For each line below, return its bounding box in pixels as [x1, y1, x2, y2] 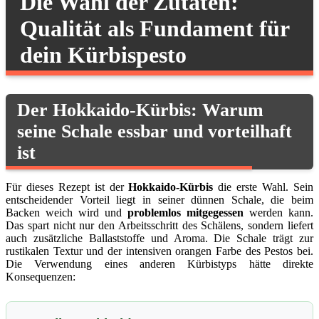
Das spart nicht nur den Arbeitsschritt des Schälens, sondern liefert [6, 219, 313, 232]
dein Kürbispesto [20, 42, 187, 68]
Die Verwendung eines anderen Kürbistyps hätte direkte [6, 258, 313, 271]
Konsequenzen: [6, 271, 75, 283]
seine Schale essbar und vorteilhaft [17, 121, 292, 142]
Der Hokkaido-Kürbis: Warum [17, 100, 263, 121]
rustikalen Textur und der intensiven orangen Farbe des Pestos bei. [6, 245, 313, 258]
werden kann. [244, 206, 313, 219]
